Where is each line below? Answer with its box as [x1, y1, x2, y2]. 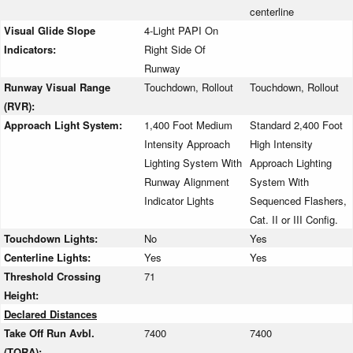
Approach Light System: [4, 117, 125, 133]
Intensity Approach [144, 136, 230, 152]
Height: [4, 288, 42, 303]
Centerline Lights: [4, 250, 94, 266]
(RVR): [4, 98, 38, 114]
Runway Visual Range [4, 80, 110, 95]
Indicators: [4, 42, 59, 58]
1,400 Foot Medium [144, 117, 232, 133]
